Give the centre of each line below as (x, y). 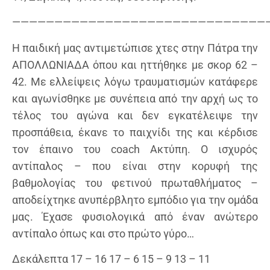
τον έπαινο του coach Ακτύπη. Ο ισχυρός (135, 149)
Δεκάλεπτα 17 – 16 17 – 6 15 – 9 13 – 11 (111, 259)
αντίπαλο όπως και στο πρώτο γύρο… (103, 233)
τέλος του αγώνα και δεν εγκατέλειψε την (135, 115)
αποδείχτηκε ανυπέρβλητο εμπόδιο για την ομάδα (135, 199)
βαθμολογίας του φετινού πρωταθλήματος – (135, 183)
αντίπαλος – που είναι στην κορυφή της (135, 166)
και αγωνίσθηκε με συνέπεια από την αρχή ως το (135, 98)
